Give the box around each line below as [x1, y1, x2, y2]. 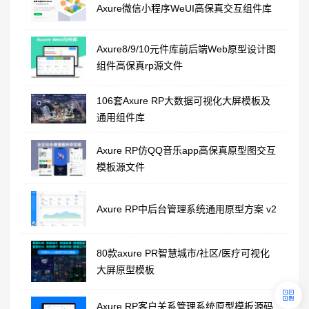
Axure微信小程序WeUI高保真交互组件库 [97, 3, 272, 14]
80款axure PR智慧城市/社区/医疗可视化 [97, 247, 270, 259]
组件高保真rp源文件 [97, 59, 183, 71]
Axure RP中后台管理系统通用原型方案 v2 [97, 203, 277, 215]
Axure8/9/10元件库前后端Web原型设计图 [97, 43, 276, 54]
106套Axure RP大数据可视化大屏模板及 [97, 94, 270, 106]
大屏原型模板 [97, 263, 154, 275]
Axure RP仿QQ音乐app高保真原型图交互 [97, 144, 276, 156]
